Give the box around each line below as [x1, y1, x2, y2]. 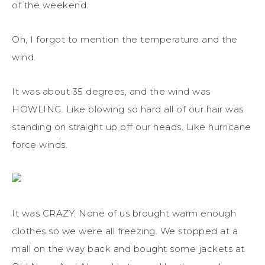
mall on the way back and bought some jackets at [12, 243, 245, 254]
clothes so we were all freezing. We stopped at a [12, 225, 238, 237]
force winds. [12, 138, 67, 150]
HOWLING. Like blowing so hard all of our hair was [12, 103, 244, 115]
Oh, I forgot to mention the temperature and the [12, 33, 238, 45]
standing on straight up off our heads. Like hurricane [12, 121, 251, 132]
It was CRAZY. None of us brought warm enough [12, 207, 236, 219]
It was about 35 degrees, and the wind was [12, 85, 211, 97]
